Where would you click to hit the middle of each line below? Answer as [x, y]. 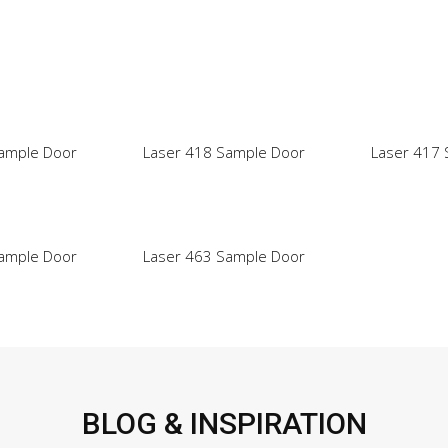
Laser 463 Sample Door [224, 256]
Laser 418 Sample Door [224, 152]
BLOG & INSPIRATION [224, 424]
